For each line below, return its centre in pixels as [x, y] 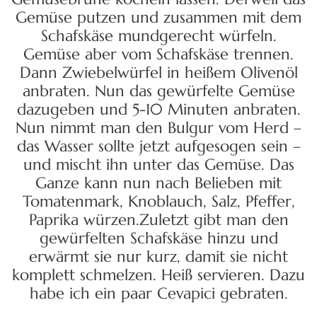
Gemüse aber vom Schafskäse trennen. [158, 54]
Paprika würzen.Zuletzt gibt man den [158, 220]
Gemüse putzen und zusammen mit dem [158, 18]
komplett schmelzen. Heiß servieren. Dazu [158, 275]
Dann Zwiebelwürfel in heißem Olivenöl [158, 73]
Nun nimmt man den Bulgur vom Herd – [158, 128]
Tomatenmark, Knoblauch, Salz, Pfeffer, [158, 202]
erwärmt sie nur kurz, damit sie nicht [158, 257]
